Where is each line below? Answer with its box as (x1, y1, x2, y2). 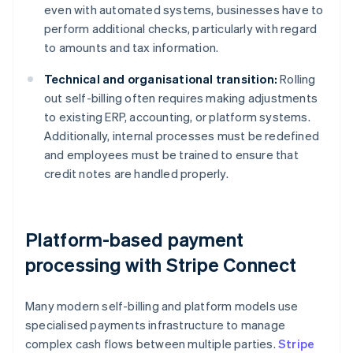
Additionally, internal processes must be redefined (44, 128, 320, 144)
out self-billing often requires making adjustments (44, 90, 318, 106)
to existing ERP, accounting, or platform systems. (44, 109, 310, 125)
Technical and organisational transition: (44, 71, 277, 87)
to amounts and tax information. (44, 39, 219, 56)
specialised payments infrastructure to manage (25, 317, 286, 333)
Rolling (277, 71, 316, 87)
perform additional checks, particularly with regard (44, 20, 318, 37)
